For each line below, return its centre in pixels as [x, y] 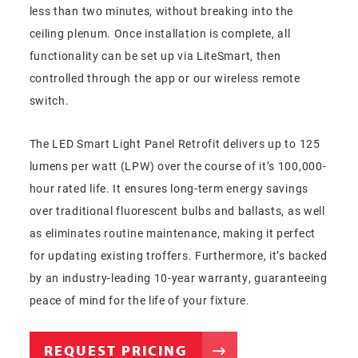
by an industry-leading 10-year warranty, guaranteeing [178, 277]
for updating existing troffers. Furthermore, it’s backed [178, 255]
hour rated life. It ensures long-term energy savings [169, 188]
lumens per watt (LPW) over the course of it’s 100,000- [178, 165]
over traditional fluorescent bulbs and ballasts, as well [177, 210]
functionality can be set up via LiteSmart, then [155, 56]
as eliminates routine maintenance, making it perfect [172, 233]
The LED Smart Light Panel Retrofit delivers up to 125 [175, 143]
